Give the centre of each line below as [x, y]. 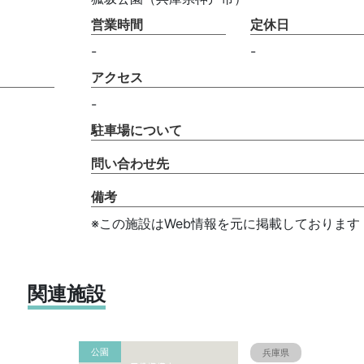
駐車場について [136, 130]
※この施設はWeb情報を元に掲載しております [225, 223]
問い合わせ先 [130, 163]
